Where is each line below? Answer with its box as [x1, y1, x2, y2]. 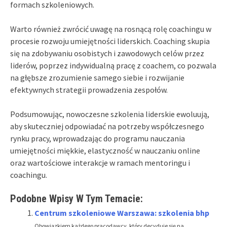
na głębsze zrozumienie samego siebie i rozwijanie [10, 72, 184, 83]
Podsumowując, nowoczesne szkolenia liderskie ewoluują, [10, 108, 209, 119]
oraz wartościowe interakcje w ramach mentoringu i [10, 157, 190, 168]
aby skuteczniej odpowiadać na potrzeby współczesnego [10, 121, 204, 131]
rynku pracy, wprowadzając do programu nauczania [10, 133, 185, 143]
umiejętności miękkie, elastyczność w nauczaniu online [10, 145, 200, 156]
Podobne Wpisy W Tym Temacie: [10, 192, 143, 205]
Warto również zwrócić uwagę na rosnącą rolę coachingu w [10, 23, 211, 34]
